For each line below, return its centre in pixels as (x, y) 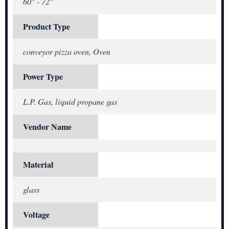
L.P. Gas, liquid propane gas (70, 102)
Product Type (47, 27)
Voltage (36, 215)
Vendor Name (47, 127)
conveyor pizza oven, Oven (67, 52)
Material (38, 165)
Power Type (43, 77)
